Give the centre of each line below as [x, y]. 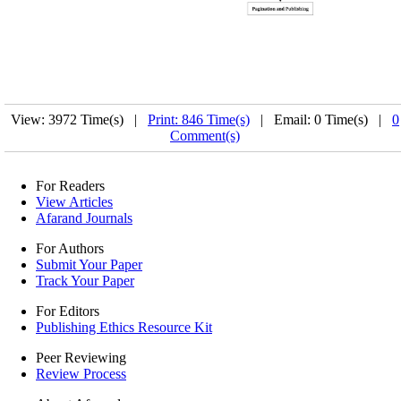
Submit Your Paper [89, 264]
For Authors [70, 248]
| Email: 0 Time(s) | [321, 119]
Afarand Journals [84, 218]
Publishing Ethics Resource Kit [124, 327]
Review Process [81, 373]
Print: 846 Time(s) [199, 119]
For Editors [68, 311]
